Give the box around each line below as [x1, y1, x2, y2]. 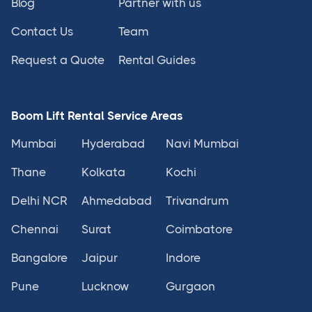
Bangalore [11, 251, 68, 265]
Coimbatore [166, 222, 233, 237]
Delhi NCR [11, 194, 68, 208]
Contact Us [11, 24, 73, 39]
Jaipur [81, 251, 118, 265]
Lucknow [81, 279, 129, 294]
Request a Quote [11, 53, 104, 68]
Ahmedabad [81, 194, 152, 208]
